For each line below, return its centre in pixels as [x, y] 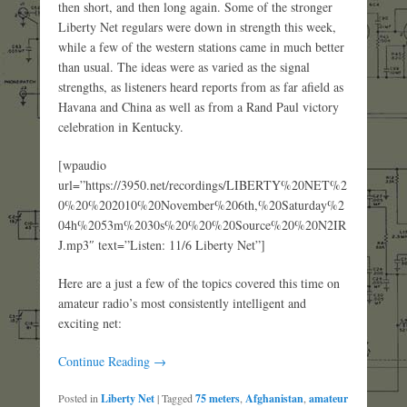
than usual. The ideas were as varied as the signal [184, 66]
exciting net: [90, 323]
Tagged [177, 397]
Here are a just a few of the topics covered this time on [199, 283]
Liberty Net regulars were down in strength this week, [197, 26]
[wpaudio [82, 164]
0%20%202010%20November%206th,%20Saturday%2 [201, 204]
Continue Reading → [112, 361]
